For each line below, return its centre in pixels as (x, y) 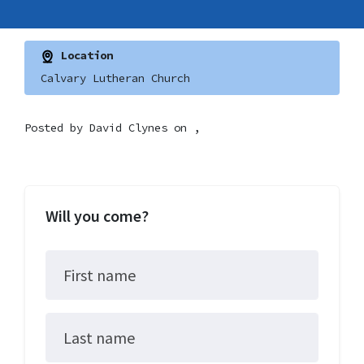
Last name (99, 337)
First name (99, 275)
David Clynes (128, 127)
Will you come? (97, 215)
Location (83, 55)
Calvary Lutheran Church (115, 78)
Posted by (57, 127)
